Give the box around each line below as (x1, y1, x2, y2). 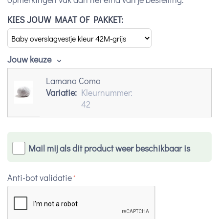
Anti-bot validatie (7, 172, 72, 184)
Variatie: (46, 86, 77, 98)
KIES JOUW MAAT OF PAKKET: (7, 13, 123, 25)
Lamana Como (46, 74, 101, 87)
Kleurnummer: (81, 86, 132, 98)
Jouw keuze (7, 53, 53, 65)
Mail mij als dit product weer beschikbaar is (28, 142, 190, 154)
